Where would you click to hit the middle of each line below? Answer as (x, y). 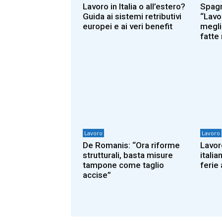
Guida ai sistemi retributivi (132, 17)
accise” (97, 175)
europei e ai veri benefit (128, 27)
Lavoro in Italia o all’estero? (134, 7)
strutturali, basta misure (128, 155)
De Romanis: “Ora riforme (131, 145)
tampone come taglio (123, 165)
